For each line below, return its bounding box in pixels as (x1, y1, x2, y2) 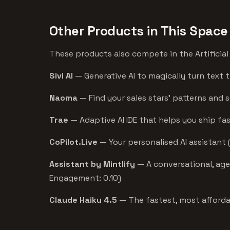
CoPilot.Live (49, 136, 98, 147)
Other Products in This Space (49, 22, 228, 39)
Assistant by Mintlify (49, 158, 135, 169)
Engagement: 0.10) (49, 172, 121, 183)
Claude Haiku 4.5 (49, 194, 117, 205)
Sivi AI (49, 70, 73, 81)
